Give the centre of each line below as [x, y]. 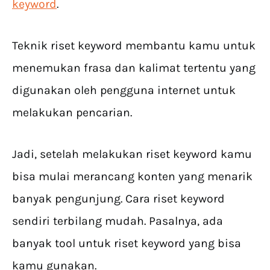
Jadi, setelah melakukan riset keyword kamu [132, 154]
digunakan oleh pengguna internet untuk [124, 90]
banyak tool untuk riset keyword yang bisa [127, 243]
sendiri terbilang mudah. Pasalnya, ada [118, 221]
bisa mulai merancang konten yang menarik [132, 177]
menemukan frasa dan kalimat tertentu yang [134, 68]
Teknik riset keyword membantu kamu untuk [134, 46]
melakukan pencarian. [72, 113]
